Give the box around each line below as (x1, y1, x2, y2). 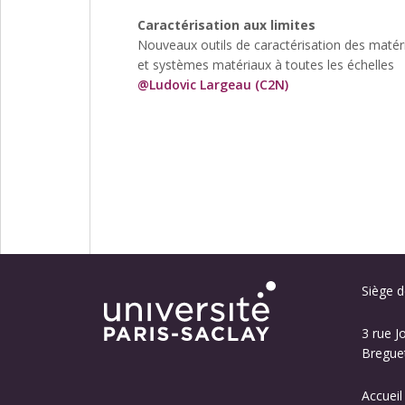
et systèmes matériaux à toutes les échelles (137, 56, 394, 74)
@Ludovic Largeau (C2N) (137, 76, 288, 94)
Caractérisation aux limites (137, 16, 316, 34)
